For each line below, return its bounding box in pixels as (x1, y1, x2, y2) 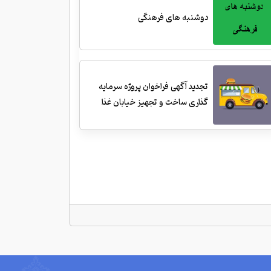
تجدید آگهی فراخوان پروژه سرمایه (99, 78, 209, 95)
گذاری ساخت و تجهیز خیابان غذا (102, 94, 209, 111)
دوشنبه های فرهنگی (138, 10, 209, 27)
